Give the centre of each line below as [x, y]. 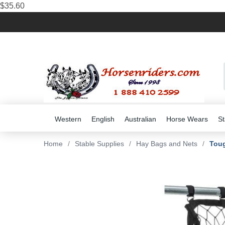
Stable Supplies [99, 144]
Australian [140, 119]
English [103, 119]
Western [68, 119]
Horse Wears [187, 119]
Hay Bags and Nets [167, 144]
